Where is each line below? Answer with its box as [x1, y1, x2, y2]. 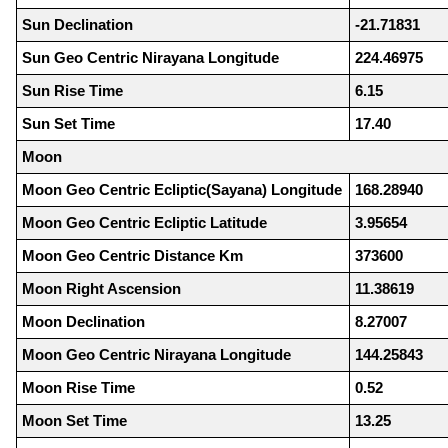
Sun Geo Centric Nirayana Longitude [22, 49, 279, 67]
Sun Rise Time [22, 82, 123, 100]
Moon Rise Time [22, 379, 135, 397]
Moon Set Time [22, 412, 127, 430]
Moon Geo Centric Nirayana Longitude [22, 346, 291, 364]
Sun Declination [22, 16, 133, 34]
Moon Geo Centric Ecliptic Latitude [22, 214, 267, 232]
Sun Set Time [22, 115, 115, 133]
